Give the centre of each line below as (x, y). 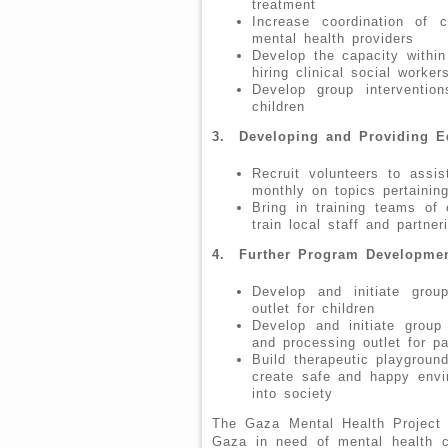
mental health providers (333, 39)
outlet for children (313, 308)
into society (292, 393)
